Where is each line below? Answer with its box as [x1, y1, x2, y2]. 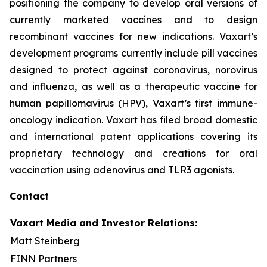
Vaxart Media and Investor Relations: [10, 217, 197, 229]
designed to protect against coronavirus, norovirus [10, 64, 257, 76]
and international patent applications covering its [10, 131, 257, 142]
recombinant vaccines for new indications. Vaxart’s [10, 30, 257, 42]
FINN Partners [10, 253, 77, 265]
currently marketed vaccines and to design [10, 14, 257, 26]
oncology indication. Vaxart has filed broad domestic [10, 114, 257, 126]
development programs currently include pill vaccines [10, 47, 257, 59]
